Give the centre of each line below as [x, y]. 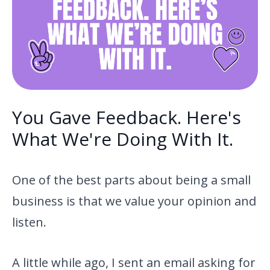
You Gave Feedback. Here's [127, 118]
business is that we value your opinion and [134, 201]
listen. [29, 222]
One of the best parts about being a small [131, 180]
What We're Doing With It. [123, 139]
